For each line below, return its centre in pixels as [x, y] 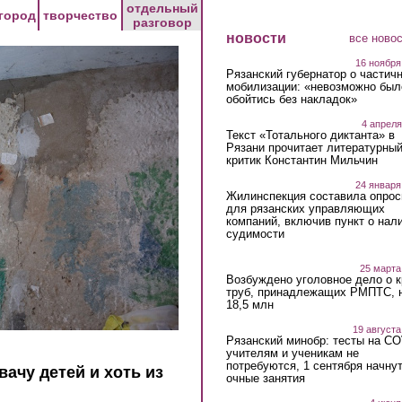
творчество [80, 15]
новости [256, 38]
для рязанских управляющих [305, 209]
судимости [255, 234]
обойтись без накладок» [291, 100]
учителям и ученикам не [292, 353]
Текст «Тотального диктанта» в [310, 135]
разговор [162, 22]
